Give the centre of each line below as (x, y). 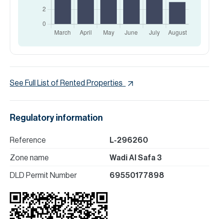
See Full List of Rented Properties (66, 83)
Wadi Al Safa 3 (136, 158)
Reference (28, 140)
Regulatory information (56, 118)
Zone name (29, 158)
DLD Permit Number (43, 175)
